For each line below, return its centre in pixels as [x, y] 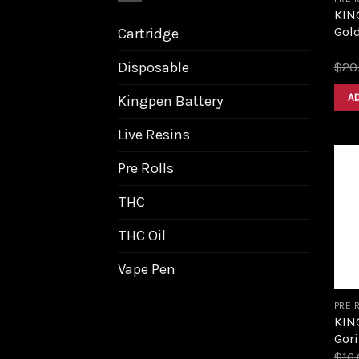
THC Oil [142, 235]
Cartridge [148, 33]
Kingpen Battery [171, 101]
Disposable [153, 67]
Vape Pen [147, 269]
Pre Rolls [146, 168]
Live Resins [154, 134]
